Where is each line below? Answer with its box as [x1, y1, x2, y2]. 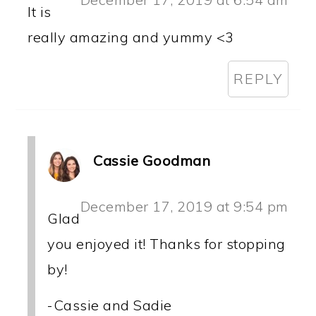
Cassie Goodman [93, 151, 211, 169]
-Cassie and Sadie [47, 296, 172, 314]
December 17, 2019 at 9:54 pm [80, 197, 288, 215]
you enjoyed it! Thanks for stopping [47, 234, 286, 253]
